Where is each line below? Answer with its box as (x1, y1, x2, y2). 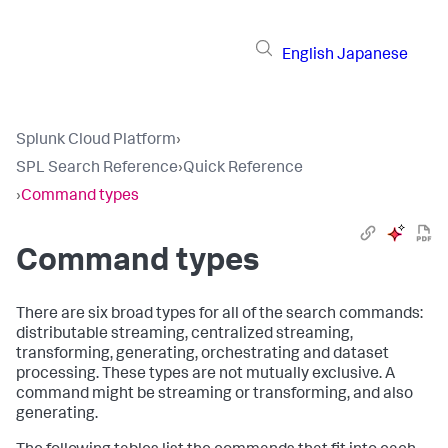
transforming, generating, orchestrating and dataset (16, 347, 389, 363)
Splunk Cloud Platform (16, 133, 176, 149)
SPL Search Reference (16, 161, 178, 177)
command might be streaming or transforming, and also (16, 387, 413, 403)
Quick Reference (183, 161, 303, 177)
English (282, 47, 334, 64)
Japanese (337, 47, 408, 64)
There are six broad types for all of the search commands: (16, 307, 423, 323)
